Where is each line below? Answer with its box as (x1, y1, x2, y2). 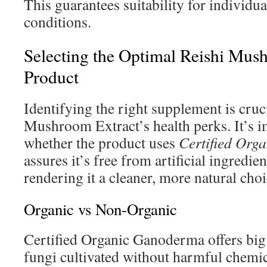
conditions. (24, 11, 91, 32)
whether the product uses (24, 132, 179, 153)
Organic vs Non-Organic (24, 198, 177, 220)
